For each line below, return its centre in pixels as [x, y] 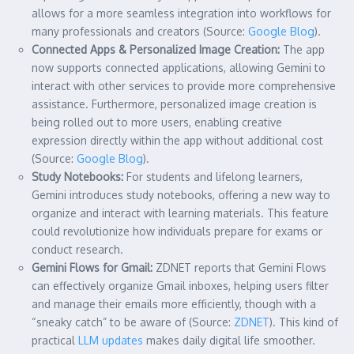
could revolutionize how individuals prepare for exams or [177, 231]
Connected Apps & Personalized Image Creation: [156, 49]
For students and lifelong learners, [213, 176]
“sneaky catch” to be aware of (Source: [133, 322]
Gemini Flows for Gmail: [92, 267]
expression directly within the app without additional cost [177, 140]
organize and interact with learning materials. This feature [180, 213]
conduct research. [77, 249]
